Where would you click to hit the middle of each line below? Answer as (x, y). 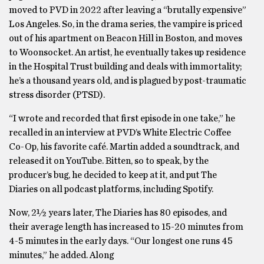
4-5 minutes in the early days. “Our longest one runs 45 (121, 241)
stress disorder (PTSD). (57, 95)
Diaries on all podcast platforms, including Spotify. (111, 189)
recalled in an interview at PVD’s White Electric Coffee (120, 133)
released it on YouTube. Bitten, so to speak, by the (109, 161)
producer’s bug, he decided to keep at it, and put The (113, 175)
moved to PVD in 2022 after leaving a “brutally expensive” (128, 10)
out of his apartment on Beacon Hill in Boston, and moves (126, 39)
